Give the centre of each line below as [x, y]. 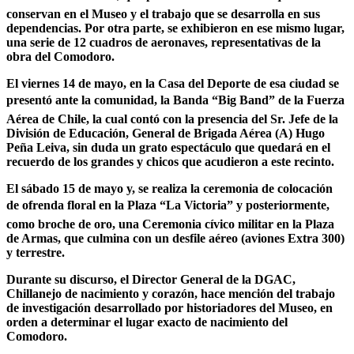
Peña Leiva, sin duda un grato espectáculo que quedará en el [168, 147]
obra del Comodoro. [60, 56]
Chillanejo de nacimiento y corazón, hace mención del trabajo [171, 293]
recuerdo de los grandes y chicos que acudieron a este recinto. [170, 161]
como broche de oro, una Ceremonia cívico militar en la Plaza [170, 224]
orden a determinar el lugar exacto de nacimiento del [147, 322]
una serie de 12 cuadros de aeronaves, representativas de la [164, 42]
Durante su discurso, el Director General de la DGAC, [151, 279]
